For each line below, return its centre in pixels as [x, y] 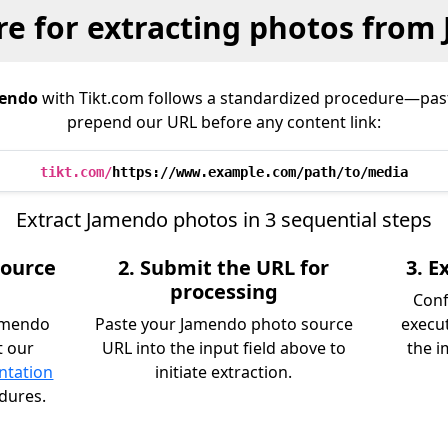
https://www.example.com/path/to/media [260, 172]
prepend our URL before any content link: [224, 122]
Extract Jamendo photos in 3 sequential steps [224, 219]
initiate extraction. [224, 372]
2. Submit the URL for [224, 267]
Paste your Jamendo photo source [223, 324]
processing [223, 291]
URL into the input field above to [223, 348]
